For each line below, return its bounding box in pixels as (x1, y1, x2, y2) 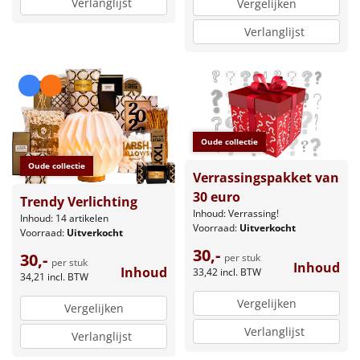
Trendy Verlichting (20, 193, 137, 211)
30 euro (193, 188, 240, 207)
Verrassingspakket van (193, 169, 339, 187)
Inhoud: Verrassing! (193, 207, 279, 221)
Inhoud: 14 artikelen (20, 211, 108, 226)
